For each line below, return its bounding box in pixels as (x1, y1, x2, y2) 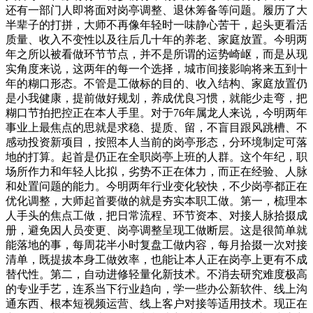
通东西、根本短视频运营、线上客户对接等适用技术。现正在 (6, 298, 307, 310)
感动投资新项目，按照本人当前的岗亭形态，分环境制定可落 (6, 136, 307, 148)
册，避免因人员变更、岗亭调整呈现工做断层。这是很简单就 (6, 224, 307, 236)
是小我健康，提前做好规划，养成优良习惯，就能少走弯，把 (6, 92, 307, 104)
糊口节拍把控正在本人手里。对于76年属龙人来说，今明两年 (6, 107, 307, 119)
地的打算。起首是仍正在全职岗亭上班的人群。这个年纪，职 (6, 151, 307, 163)
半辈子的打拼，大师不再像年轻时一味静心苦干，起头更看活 (6, 19, 307, 31)
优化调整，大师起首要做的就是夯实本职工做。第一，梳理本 (6, 195, 307, 207)
